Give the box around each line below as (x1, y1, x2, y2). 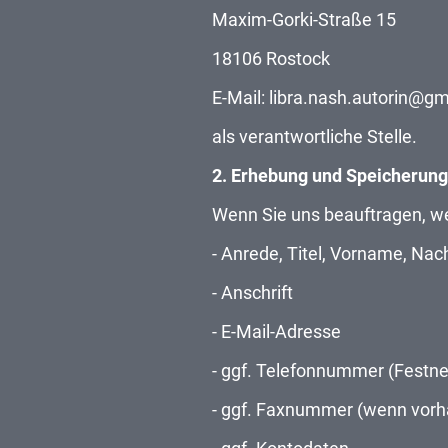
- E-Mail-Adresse (212, 320, 341, 342)
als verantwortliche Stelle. (212, 125, 417, 147)
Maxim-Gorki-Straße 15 (212, 8, 396, 30)
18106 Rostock (212, 47, 330, 69)
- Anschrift (212, 281, 293, 303)
